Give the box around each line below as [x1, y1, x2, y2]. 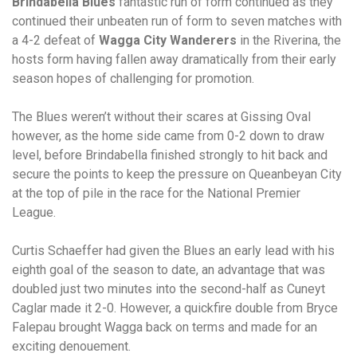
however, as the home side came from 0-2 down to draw [12, 128, 324, 143]
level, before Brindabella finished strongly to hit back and [12, 147, 328, 163]
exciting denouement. [12, 339, 131, 354]
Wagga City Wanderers [99, 33, 237, 48]
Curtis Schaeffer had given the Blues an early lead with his [12, 243, 335, 258]
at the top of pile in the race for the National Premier [12, 186, 300, 201]
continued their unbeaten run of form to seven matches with [12, 14, 342, 29]
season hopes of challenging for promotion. [12, 71, 254, 86]
